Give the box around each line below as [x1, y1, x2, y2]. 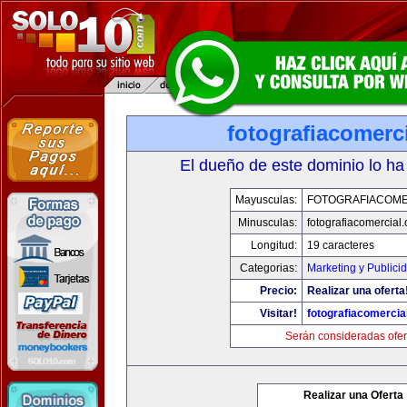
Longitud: [250, 239, 297, 252]
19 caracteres [306, 239, 374, 252]
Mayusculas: [234, 194, 297, 206]
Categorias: [239, 262, 297, 274]
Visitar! [259, 307, 297, 320]
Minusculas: [237, 216, 297, 229]
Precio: [259, 284, 297, 297]
